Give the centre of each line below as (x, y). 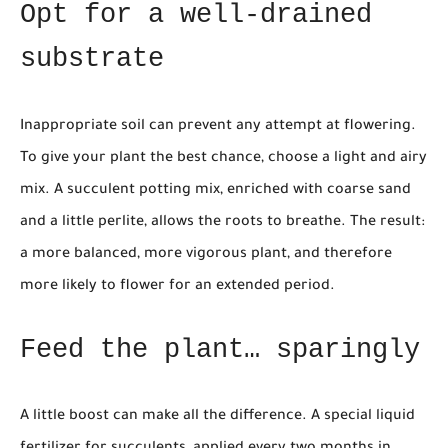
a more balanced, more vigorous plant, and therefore (206, 254)
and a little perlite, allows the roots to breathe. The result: (222, 222)
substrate (92, 59)
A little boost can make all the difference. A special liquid (217, 417)
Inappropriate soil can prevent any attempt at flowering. (218, 126)
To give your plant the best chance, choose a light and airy (223, 158)
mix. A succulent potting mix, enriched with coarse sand (215, 190)
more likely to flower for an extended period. (177, 286)
